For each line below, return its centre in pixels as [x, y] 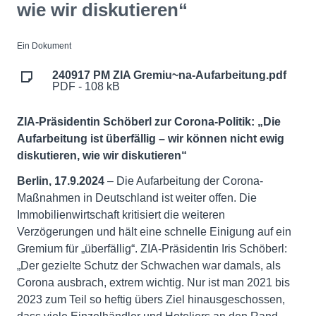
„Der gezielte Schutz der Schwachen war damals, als [149, 266]
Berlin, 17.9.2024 [61, 181]
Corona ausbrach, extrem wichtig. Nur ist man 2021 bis [153, 282]
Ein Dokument [44, 46]
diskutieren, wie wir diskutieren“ [102, 156]
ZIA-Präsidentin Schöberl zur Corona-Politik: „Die [149, 122]
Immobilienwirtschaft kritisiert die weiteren [121, 215]
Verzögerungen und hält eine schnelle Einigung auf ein [154, 232]
